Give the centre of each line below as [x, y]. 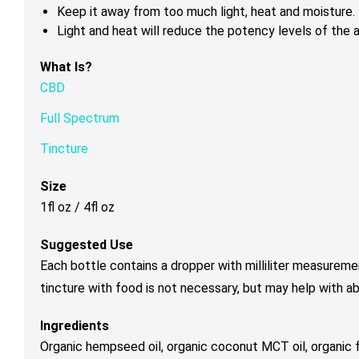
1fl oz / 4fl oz [77, 207]
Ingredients [75, 325]
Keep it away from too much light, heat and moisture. [206, 11]
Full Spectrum [80, 118]
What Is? [66, 67]
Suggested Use [87, 244]
